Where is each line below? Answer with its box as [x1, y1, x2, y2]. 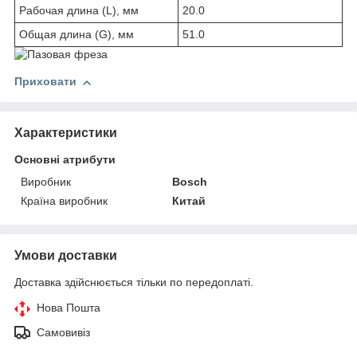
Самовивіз [37, 326, 90, 339]
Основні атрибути [14, 153, 116, 167]
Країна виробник [21, 194, 108, 208]
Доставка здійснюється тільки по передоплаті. [14, 276, 253, 289]
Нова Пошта [37, 301, 100, 315]
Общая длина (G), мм [19, 28, 134, 41]
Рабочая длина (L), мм [19, 4, 139, 18]
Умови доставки [14, 249, 117, 263]
